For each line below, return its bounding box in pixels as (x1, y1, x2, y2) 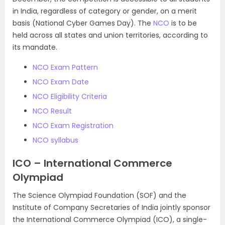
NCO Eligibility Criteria (33, 91, 107, 101)
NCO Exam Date (33, 77, 89, 87)
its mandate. (13, 42, 57, 52)
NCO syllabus (33, 135, 78, 145)
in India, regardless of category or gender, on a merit (13, 6, 197, 16)
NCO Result (33, 106, 72, 116)
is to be (169, 18, 197, 28)
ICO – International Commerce (13, 156, 172, 170)
